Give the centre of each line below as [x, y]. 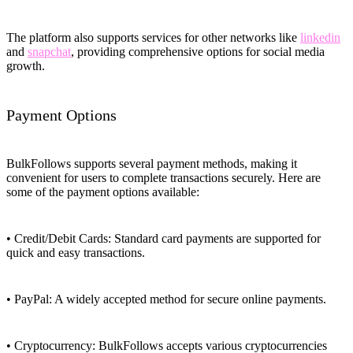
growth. [26, 66]
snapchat [49, 52]
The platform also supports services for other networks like [153, 38]
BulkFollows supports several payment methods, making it [152, 164]
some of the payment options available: [103, 192]
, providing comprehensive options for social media [198, 52]
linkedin [320, 38]
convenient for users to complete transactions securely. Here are [163, 178]
